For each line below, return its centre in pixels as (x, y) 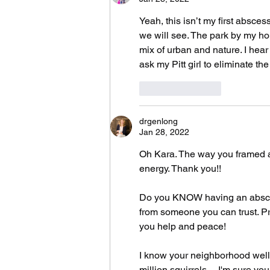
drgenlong (159, 121)
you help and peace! (184, 227)
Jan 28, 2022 (164, 132)
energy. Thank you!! (180, 169)
